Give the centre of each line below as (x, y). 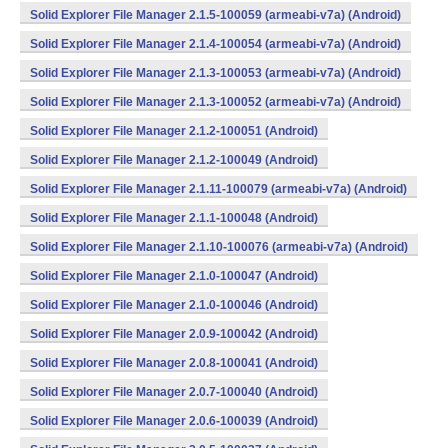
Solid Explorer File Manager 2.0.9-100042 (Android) (174, 334)
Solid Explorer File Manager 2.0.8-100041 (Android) (174, 363)
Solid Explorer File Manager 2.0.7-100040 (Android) (174, 392)
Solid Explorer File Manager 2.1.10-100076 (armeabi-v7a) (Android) (219, 247)
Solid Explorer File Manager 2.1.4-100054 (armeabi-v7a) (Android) (215, 44)
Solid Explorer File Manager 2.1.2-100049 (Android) (174, 160)
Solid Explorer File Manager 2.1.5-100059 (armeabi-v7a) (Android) (215, 15)
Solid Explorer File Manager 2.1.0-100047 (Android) (174, 276)
